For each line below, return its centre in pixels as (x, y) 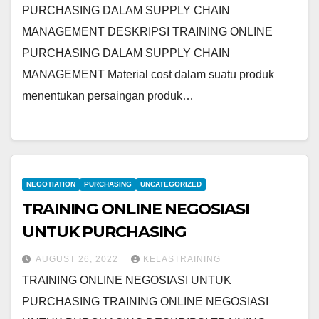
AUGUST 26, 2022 (78, 260)
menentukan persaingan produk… (108, 96)
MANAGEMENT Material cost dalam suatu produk (148, 75)
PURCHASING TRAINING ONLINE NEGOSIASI (145, 302)
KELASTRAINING (182, 260)
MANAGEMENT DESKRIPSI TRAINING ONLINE (147, 32)
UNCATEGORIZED (171, 184)
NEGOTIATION (51, 184)
